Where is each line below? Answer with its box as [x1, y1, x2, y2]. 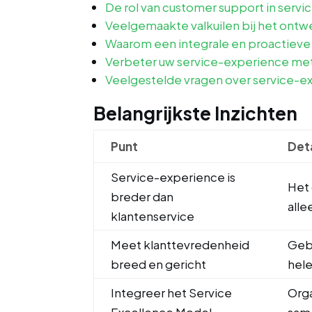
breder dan [111, 189, 174, 204]
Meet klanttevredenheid [111, 237, 250, 252]
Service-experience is [111, 169, 236, 185]
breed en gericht [111, 256, 207, 272]
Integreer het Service [111, 285, 233, 300]
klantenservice [111, 208, 195, 224]
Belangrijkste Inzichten [93, 102, 298, 125]
